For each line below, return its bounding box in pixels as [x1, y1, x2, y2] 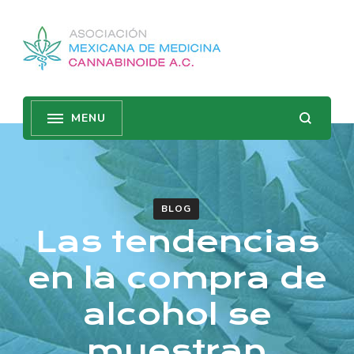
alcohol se [82, 296, 272, 332]
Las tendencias [35, 224, 319, 259]
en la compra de [27, 260, 327, 296]
